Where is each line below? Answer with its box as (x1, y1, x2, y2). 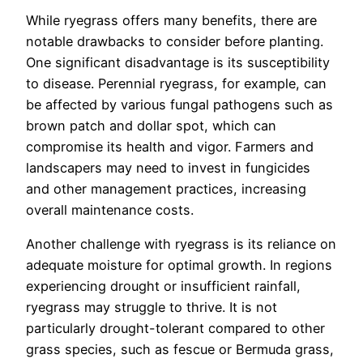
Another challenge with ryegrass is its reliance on (26, 236, 336, 253)
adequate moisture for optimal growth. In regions (26, 257, 332, 274)
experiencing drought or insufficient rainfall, (26, 278, 301, 295)
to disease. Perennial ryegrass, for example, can (26, 75, 327, 92)
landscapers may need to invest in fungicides (26, 159, 310, 176)
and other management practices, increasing (26, 180, 306, 197)
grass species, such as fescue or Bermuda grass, (26, 341, 334, 358)
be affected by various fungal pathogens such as (26, 96, 333, 113)
